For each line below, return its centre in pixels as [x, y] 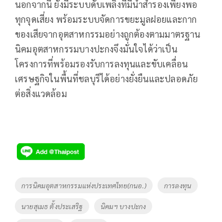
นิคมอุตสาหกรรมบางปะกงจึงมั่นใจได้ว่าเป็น [96, 49]
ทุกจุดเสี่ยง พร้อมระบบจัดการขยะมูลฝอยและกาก [106, 19]
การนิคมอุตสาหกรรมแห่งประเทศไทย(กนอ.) [84, 185]
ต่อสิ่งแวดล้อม [41, 93]
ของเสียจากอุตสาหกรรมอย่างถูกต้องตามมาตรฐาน [108, 34]
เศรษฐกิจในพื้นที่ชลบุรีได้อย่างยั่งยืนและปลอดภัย [107, 78]
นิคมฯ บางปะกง [123, 206]
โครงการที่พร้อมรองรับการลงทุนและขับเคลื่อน [102, 63]
